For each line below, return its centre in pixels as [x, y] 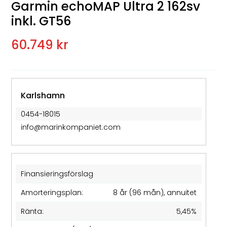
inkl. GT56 [42, 21]
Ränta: [32, 211]
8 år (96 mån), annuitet [155, 192]
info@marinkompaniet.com [71, 127]
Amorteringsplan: [52, 192]
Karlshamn [43, 95]
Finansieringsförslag [57, 174]
